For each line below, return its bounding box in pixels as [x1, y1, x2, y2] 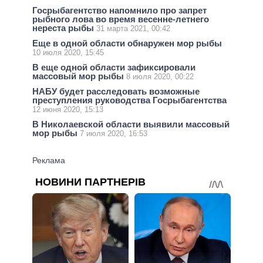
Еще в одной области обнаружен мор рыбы [32, 38, 222, 48]
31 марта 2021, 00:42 [96, 23, 170, 33]
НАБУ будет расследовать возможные [32, 86, 200, 97]
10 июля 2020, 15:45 [32, 48, 104, 57]
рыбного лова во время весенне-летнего [32, 14, 209, 24]
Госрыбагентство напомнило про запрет [32, 5, 207, 15]
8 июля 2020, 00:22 [126, 72, 194, 81]
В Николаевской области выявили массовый [32, 119, 230, 130]
